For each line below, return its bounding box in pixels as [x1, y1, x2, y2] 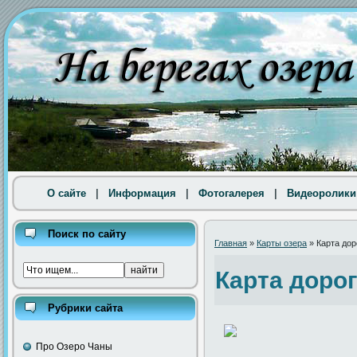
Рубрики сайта [48, 302, 123, 314]
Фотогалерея [198, 187, 265, 199]
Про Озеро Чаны [36, 341, 112, 352]
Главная [214, 237, 247, 248]
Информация [108, 187, 176, 199]
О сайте [46, 187, 86, 199]
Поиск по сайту [48, 228, 126, 240]
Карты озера [257, 237, 307, 248]
